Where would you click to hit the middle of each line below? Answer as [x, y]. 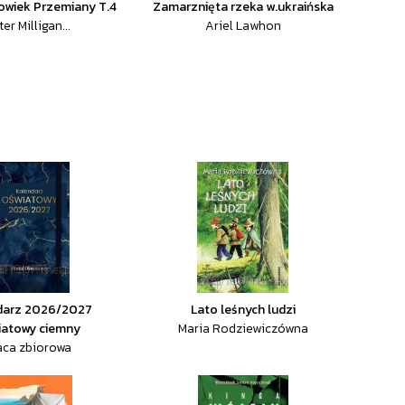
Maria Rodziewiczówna [243, 329]
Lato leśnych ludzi [243, 310]
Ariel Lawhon [243, 26]
